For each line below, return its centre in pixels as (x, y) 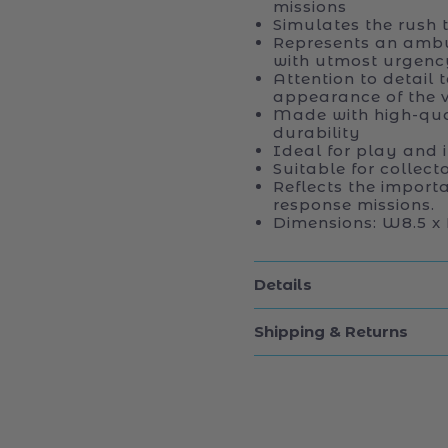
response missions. (354, 204)
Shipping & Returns (331, 332)
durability (317, 132)
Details (283, 285)
